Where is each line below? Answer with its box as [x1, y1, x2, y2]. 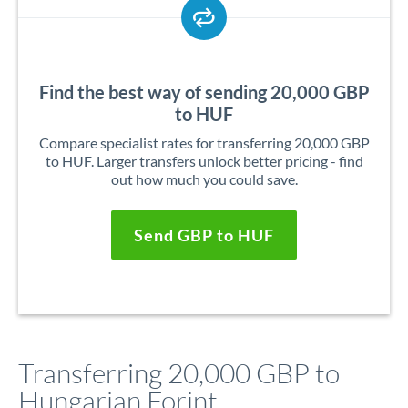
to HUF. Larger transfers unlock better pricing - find [45, 152, 363, 169]
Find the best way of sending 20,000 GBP [38, 81, 370, 103]
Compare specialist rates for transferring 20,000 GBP [38, 134, 370, 151]
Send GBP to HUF [134, 225, 274, 245]
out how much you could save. [110, 170, 298, 188]
